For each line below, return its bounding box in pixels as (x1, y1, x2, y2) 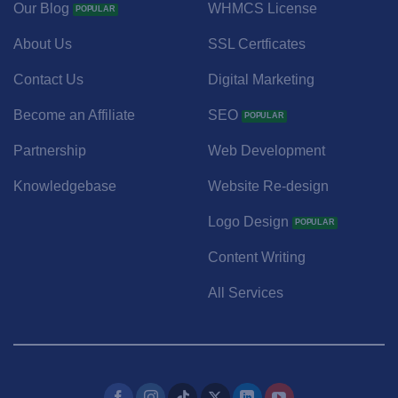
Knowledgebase (12, 178, 116, 194)
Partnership (12, 142, 86, 158)
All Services (207, 284, 283, 300)
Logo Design (207, 213, 289, 229)
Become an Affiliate (12, 107, 135, 123)
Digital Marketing (207, 71, 314, 87)
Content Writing (207, 249, 306, 265)
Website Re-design (207, 178, 329, 194)
